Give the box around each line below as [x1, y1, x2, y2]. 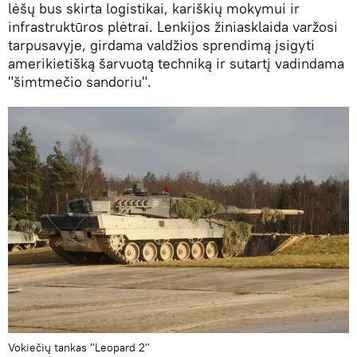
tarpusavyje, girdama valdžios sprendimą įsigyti [8, 36, 315, 55]
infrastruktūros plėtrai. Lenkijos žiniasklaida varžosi [8, 18, 338, 37]
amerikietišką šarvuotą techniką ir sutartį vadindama [8, 54, 344, 73]
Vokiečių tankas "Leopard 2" [8, 340, 150, 355]
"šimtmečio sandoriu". [8, 73, 151, 92]
